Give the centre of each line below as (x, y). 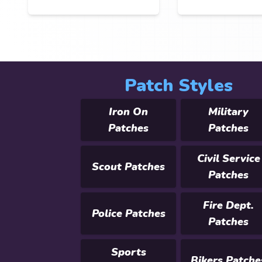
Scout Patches (129, 167)
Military (229, 112)
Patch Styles (178, 86)
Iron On (129, 112)
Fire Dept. (229, 205)
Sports (128, 252)
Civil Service (228, 158)
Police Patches (128, 213)
